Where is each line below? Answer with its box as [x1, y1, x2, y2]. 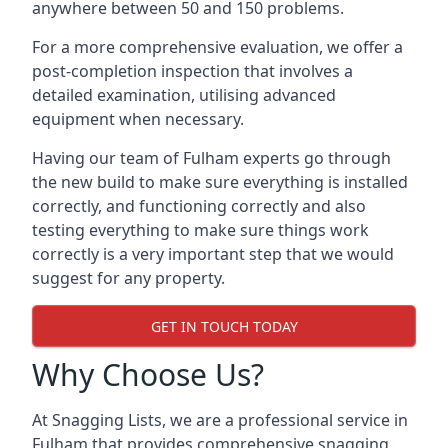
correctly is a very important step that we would [32, 243, 394, 265]
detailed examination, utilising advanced [32, 84, 336, 106]
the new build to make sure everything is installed [32, 171, 408, 193]
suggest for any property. [32, 267, 225, 289]
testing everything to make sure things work [32, 219, 369, 241]
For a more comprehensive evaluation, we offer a [32, 36, 403, 58]
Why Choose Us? [32, 354, 264, 395]
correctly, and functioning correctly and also [32, 195, 366, 217]
